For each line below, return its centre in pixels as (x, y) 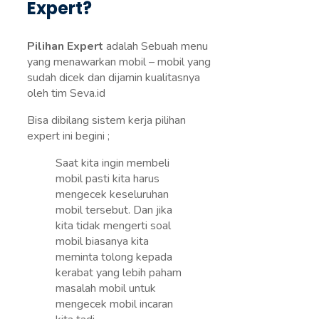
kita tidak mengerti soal (113, 226)
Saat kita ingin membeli (113, 163)
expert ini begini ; (68, 136)
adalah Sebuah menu (156, 47)
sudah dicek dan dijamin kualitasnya (114, 78)
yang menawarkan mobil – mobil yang (119, 62)
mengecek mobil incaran (114, 304)
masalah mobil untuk (106, 289)
